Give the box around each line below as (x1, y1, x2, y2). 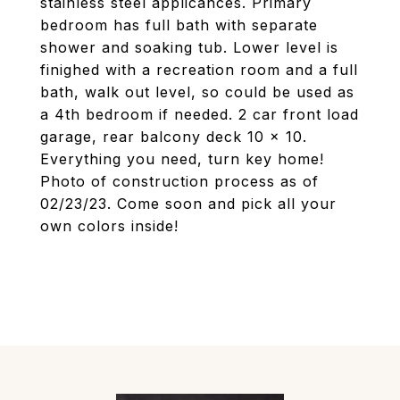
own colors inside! (40, 217, 179, 235)
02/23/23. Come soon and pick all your (40, 195, 337, 212)
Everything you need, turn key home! (40, 150, 324, 168)
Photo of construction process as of (40, 172, 319, 190)
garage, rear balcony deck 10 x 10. (40, 128, 307, 146)
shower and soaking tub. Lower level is (40, 38, 338, 56)
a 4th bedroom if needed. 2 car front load (40, 105, 359, 123)
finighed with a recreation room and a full (40, 61, 358, 79)
